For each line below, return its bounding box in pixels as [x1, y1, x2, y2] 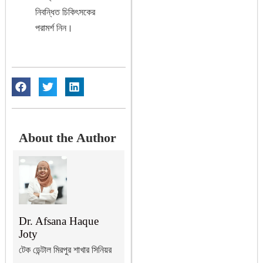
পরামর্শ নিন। [35, 23, 73, 33]
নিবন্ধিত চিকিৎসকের [35, 7, 95, 18]
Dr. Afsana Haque [19, 215, 99, 228]
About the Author [19, 130, 116, 146]
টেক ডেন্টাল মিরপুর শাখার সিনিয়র [19, 245, 112, 255]
